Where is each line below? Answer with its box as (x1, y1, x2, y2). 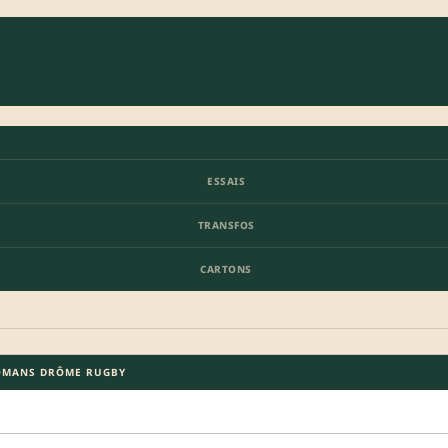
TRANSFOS (197, 217, 255, 232)
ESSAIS (207, 173, 245, 188)
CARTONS (200, 261, 252, 276)
